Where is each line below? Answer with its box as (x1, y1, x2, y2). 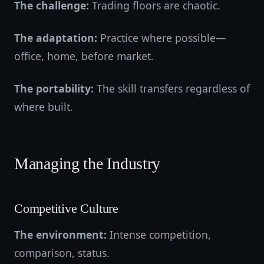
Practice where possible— (97, 31, 226, 45)
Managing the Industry (14, 154, 161, 173)
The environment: (14, 227, 107, 242)
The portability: (14, 81, 94, 95)
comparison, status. (14, 246, 110, 260)
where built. (14, 100, 73, 114)
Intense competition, (107, 227, 211, 242)
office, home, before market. (14, 49, 154, 63)
